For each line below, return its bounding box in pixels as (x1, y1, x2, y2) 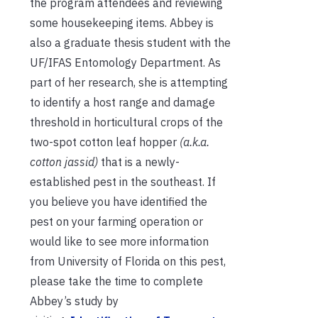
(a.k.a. (180, 134, 209, 149)
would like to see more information (30, 234, 209, 248)
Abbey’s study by (30, 293, 119, 308)
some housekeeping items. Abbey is (30, 15, 214, 30)
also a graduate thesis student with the (30, 35, 231, 50)
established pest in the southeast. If (30, 174, 216, 189)
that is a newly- (98, 154, 180, 169)
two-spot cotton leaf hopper (30, 134, 180, 149)
